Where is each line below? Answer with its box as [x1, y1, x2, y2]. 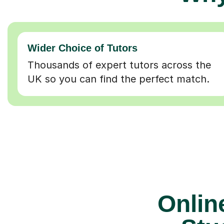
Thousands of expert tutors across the [27, 58, 211, 71]
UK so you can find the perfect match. [27, 72, 209, 85]
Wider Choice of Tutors [27, 42, 137, 53]
